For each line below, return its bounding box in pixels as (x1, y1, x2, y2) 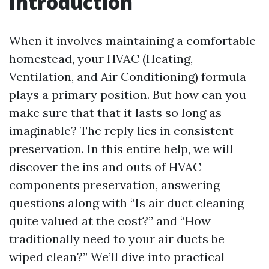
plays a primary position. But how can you (9, 87, 246, 102)
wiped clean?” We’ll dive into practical (9, 249, 225, 264)
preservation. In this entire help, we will (9, 141, 233, 156)
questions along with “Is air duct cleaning (9, 195, 244, 210)
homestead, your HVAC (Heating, (9, 51, 193, 66)
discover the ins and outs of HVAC (9, 159, 201, 174)
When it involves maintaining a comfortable (9, 33, 256, 48)
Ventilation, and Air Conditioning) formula (9, 69, 246, 84)
